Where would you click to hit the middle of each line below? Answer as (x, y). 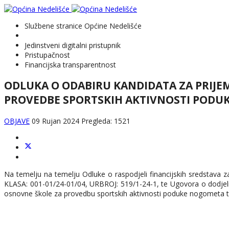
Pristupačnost (47, 55)
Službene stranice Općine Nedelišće (83, 26)
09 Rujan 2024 (56, 121)
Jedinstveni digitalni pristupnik (73, 45)
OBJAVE (17, 121)
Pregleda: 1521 (106, 121)
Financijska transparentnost (70, 65)
